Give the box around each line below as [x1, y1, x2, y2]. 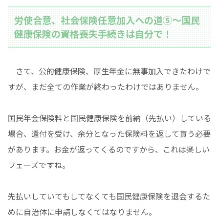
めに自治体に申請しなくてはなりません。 [8, 206, 156, 218]
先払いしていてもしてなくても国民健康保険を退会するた [8, 190, 210, 202]
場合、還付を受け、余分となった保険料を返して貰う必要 [8, 128, 211, 140]
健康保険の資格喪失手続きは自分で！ [14, 26, 173, 41]
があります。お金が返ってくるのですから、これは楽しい [8, 143, 210, 155]
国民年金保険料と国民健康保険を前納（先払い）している [8, 112, 211, 124]
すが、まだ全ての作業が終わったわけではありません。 [8, 81, 203, 93]
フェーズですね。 [8, 159, 70, 171]
